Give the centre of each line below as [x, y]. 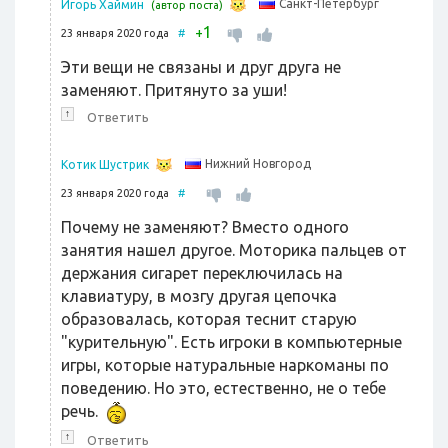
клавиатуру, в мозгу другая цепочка [199, 296]
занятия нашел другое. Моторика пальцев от [234, 250]
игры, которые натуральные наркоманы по [225, 365]
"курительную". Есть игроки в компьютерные [231, 342]
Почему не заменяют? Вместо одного [205, 227]
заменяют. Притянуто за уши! [174, 90]
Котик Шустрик [105, 165]
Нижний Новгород [258, 164]
